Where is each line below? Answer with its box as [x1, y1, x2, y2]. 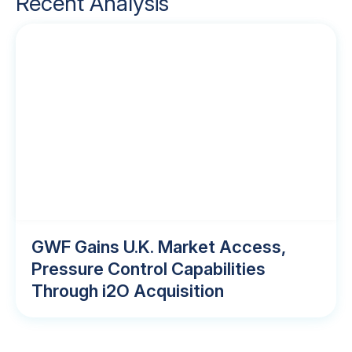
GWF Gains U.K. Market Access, [31, 236, 286, 257]
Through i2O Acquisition [31, 280, 224, 301]
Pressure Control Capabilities [31, 258, 266, 279]
